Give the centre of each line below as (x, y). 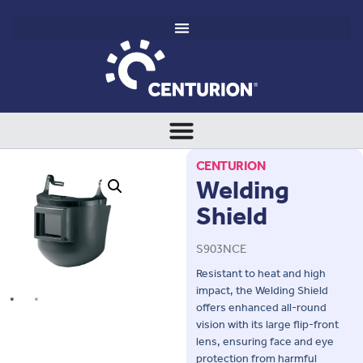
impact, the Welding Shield (262, 291)
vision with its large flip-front (267, 325)
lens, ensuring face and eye (265, 342)
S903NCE (221, 249)
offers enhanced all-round (261, 308)
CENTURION (230, 166)
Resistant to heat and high (261, 274)
